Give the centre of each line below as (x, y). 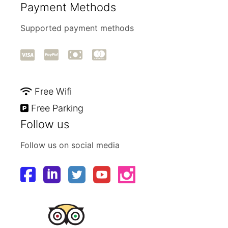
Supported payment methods (77, 28)
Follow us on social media (70, 145)
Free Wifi (53, 92)
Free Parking (58, 108)
